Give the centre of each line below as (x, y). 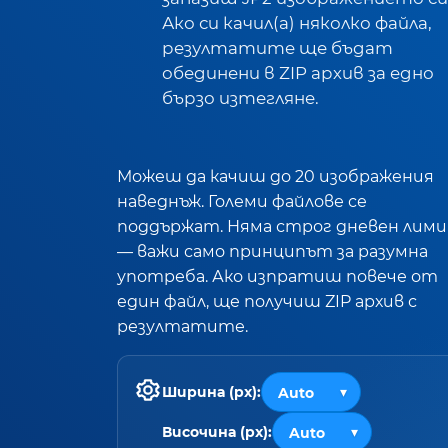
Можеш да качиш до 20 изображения (275, 176)
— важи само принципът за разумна (272, 251)
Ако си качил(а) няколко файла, (297, 23)
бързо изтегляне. (240, 98)
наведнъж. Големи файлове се (242, 201)
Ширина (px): (211, 391)
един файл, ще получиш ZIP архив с (267, 301)
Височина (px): (217, 431)
